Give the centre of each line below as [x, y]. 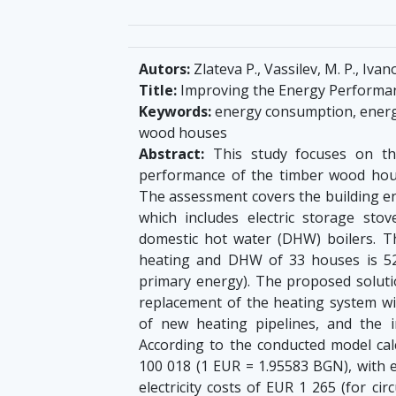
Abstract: [171, 153]
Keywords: [175, 111]
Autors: [164, 69]
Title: [158, 90]
